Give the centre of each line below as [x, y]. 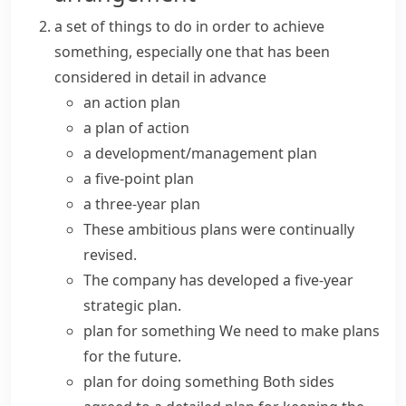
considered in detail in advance [160, 77]
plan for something [150, 331]
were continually [296, 229]
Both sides [299, 382]
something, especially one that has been [192, 52]
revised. [110, 255]
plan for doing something [171, 382]
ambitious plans [183, 229]
